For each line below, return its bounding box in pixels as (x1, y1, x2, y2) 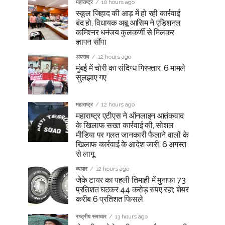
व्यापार (76, 165, 87, 172)
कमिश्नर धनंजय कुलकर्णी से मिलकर (76, 28, 174, 37)
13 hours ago (115, 213, 148, 220)
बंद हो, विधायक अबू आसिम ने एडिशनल (76, 18, 181, 28)
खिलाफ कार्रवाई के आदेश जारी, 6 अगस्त (76, 140, 186, 149)
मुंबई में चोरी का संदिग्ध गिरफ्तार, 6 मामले (76, 63, 186, 73)
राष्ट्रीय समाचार (76, 213, 106, 220)
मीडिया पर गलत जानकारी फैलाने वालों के (76, 130, 189, 140)
